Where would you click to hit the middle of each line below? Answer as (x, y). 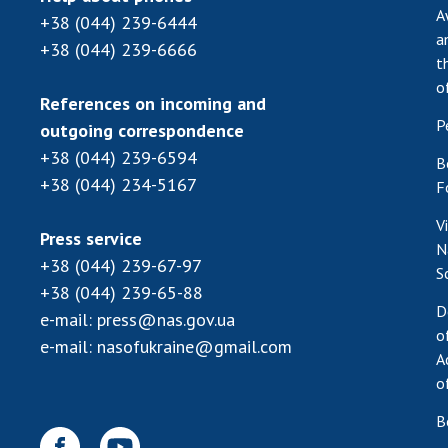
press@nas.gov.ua (166, 319)
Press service (91, 238)
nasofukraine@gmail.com (194, 346)
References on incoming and (153, 103)
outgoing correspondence (142, 130)
